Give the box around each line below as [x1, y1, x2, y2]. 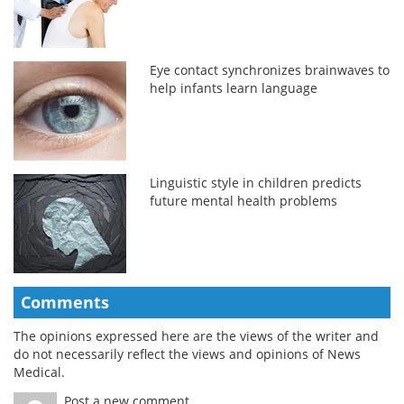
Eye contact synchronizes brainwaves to [150, 60, 390, 78]
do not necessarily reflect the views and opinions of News [14, 344, 361, 363]
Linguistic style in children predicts [150, 173, 363, 191]
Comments [21, 290, 109, 313]
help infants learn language [150, 78, 318, 96]
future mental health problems [150, 191, 338, 209]
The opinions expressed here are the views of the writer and [14, 326, 379, 344]
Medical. [14, 363, 65, 381]
